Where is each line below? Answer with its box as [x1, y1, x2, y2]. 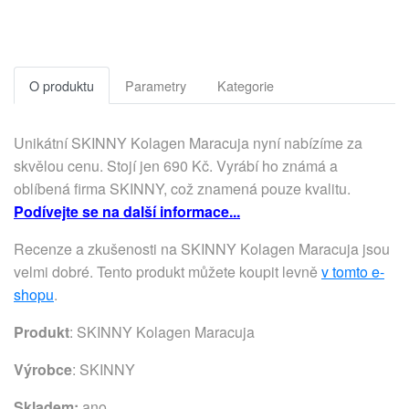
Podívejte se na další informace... [14, 201, 240, 222]
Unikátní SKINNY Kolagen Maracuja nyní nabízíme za [14, 132, 362, 153]
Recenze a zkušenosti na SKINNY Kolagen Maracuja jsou [14, 238, 390, 259]
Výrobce [14, 359, 72, 380]
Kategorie [217, 76, 274, 95]
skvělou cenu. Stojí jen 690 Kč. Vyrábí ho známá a [14, 155, 338, 176]
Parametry [125, 76, 186, 95]
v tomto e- [321, 261, 384, 282]
